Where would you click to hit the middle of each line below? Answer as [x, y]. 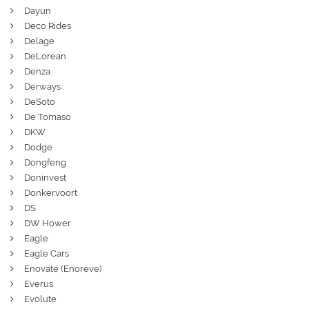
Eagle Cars [47, 253]
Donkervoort [51, 192]
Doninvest [45, 177]
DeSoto [40, 101]
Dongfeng [45, 162]
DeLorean [45, 56]
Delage [39, 41]
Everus [39, 283]
